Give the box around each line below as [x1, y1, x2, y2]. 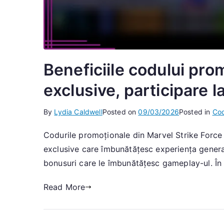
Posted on [102, 107, 138, 116]
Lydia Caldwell [54, 107, 102, 116]
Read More [43, 181, 85, 192]
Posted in [178, 107, 212, 116]
